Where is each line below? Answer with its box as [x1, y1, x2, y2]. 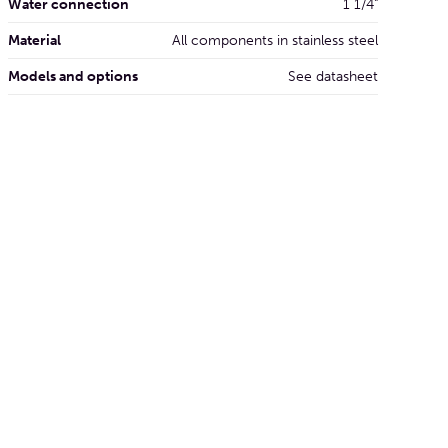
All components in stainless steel [171, 31, 378, 49]
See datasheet [287, 67, 378, 85]
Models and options [7, 67, 138, 85]
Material [7, 31, 61, 49]
